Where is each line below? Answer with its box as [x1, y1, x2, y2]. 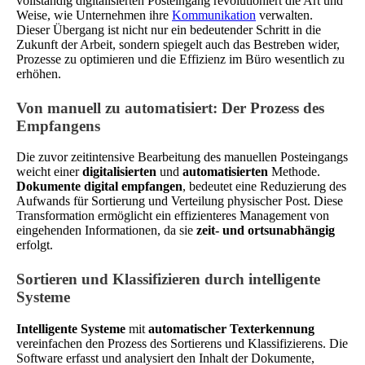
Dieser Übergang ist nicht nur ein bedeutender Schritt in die [16, 22, 321, 37]
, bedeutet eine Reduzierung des [182, 179, 346, 194]
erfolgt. [16, 238, 53, 253]
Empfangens [16, 117, 100, 134]
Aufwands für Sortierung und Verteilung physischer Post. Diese [16, 194, 343, 209]
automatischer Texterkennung [148, 322, 314, 336]
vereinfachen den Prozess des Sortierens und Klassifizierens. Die [16, 336, 348, 351]
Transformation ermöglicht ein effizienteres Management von [16, 209, 329, 223]
